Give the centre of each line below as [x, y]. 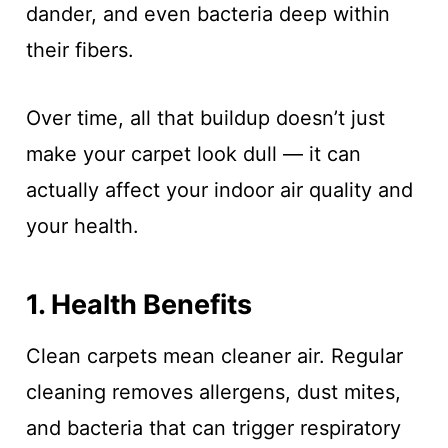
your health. [82, 226]
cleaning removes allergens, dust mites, [213, 392]
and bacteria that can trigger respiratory [213, 428]
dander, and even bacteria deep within [207, 14]
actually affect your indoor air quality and [219, 190]
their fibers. [79, 50]
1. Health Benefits [138, 304]
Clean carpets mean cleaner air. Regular [214, 356]
